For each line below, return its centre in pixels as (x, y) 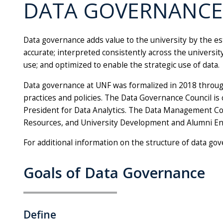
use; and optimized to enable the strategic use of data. (121, 65)
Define (40, 215)
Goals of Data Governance (114, 173)
